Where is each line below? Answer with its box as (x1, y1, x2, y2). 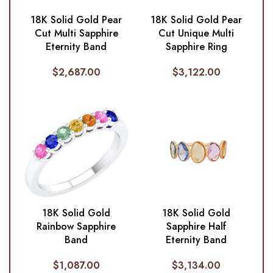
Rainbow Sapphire (37, 219, 116, 234)
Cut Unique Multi (158, 26, 235, 41)
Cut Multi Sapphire (34, 26, 118, 41)
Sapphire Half (166, 219, 227, 234)
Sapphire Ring (165, 40, 227, 54)
